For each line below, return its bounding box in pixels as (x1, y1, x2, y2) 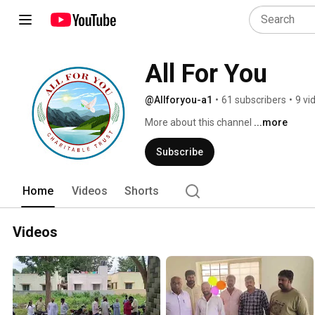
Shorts (124, 184, 159, 198)
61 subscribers (221, 94, 286, 105)
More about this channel (145, 117, 252, 128)
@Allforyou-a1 (145, 94, 212, 105)
